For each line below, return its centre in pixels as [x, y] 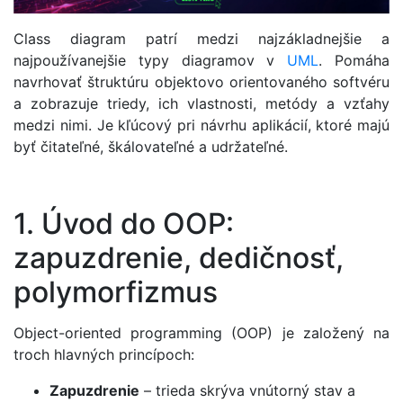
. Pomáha [354, 61]
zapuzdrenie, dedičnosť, [179, 257]
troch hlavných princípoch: [104, 354]
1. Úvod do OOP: [124, 223]
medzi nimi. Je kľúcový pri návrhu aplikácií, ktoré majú [201, 125]
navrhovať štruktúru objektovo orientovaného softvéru [201, 82]
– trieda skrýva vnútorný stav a [247, 390]
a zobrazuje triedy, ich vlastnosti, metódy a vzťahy [201, 104]
